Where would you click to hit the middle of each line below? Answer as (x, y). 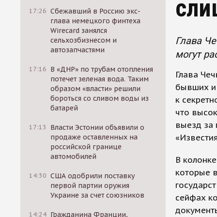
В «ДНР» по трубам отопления (102, 69)
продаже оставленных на (94, 137)
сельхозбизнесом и (84, 40)
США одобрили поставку (93, 176)
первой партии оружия (90, 186)
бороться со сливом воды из (100, 98)
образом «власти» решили (96, 89)
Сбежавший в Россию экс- (96, 11)
